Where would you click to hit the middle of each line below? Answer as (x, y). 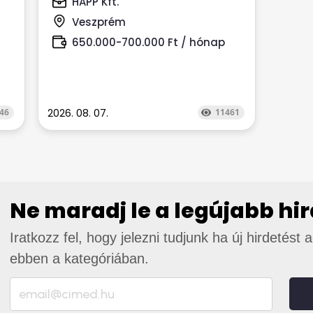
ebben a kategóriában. (79, 259)
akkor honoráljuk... (101, 13)
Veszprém (99, 22)
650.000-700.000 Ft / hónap (148, 42)
